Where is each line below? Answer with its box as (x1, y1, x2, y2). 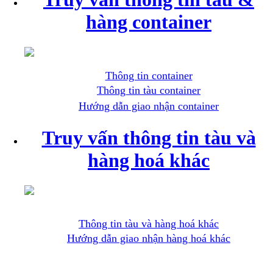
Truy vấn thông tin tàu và (41, 127, 256, 149)
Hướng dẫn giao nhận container (79, 99, 219, 112)
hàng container (86, 11, 211, 34)
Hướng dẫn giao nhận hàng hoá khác (67, 232, 230, 244)
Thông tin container (105, 69, 193, 82)
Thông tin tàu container (97, 83, 200, 96)
